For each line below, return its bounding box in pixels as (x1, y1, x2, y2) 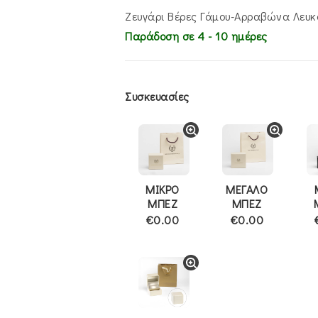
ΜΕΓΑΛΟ (226, 182, 268, 197)
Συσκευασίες (125, 89, 190, 104)
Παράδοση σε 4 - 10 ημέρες (125, 28, 268, 43)
